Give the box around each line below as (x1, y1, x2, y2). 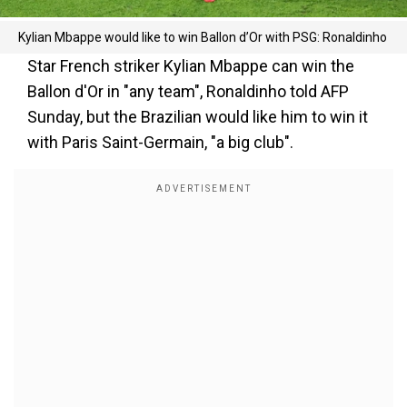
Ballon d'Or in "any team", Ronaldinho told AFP (27, 82, 349, 101)
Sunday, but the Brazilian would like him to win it (27, 107, 368, 126)
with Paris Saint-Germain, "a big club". (27, 133, 293, 152)
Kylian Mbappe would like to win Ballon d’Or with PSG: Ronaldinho (18, 30, 387, 45)
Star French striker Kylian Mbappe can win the (27, 56, 354, 75)
